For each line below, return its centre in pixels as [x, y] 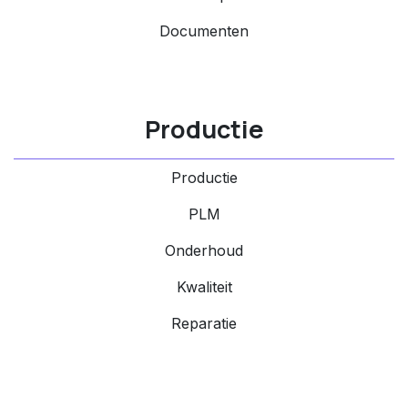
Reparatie [204, 323]
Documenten [204, 31]
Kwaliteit [204, 287]
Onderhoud [204, 250]
